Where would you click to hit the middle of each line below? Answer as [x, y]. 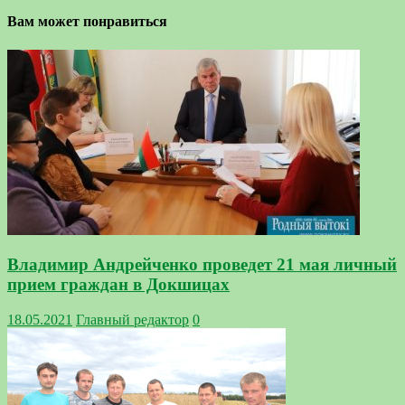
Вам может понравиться [87, 22]
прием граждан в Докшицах [118, 285]
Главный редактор [132, 320]
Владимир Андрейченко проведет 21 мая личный [202, 265]
